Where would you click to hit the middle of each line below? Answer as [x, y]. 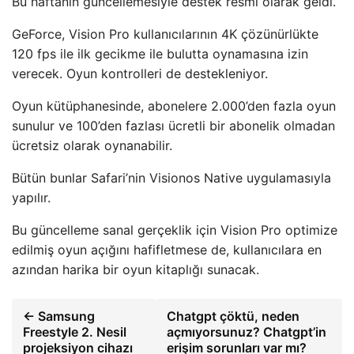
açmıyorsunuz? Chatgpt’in [246, 331]
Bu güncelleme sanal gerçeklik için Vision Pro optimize [175, 230]
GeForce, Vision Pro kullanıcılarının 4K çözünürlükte [165, 34]
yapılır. [31, 197]
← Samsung [59, 316]
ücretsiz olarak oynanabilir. [92, 145]
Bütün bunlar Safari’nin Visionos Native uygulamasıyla [171, 177]
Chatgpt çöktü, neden [233, 316]
